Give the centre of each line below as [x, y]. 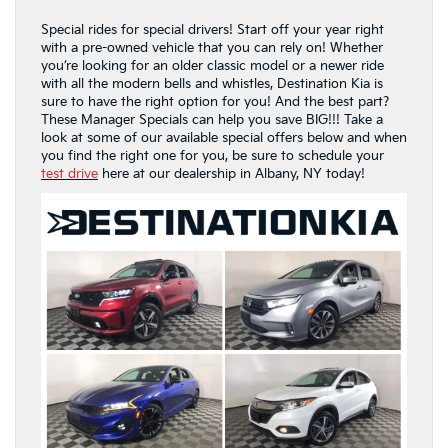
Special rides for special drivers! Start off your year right [212, 29]
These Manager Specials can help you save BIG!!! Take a [212, 119]
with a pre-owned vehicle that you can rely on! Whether [212, 47]
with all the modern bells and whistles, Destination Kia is [212, 83]
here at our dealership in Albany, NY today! [233, 173]
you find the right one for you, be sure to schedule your [212, 155]
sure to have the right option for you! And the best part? [215, 101]
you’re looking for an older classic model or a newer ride [212, 65]
